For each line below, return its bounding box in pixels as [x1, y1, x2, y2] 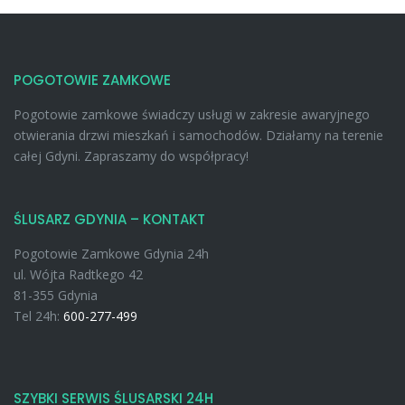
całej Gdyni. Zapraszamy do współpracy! [14, 147, 249, 165]
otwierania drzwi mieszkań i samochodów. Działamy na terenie [14, 127, 383, 145]
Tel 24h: [14, 307, 63, 325]
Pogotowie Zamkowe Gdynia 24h [14, 245, 209, 263]
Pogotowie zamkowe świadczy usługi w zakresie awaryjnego [14, 106, 370, 124]
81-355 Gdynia [14, 287, 98, 305]
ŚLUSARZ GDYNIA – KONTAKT [14, 210, 205, 230]
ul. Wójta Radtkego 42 [14, 266, 143, 284]
